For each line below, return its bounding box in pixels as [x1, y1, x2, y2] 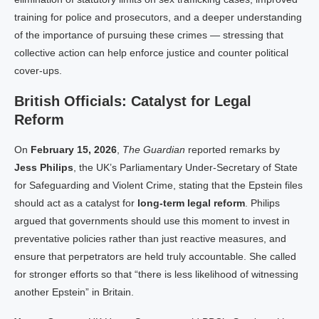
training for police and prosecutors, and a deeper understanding [14, 11, 302, 23]
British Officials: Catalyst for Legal [14, 93, 251, 109]
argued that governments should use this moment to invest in [14, 215, 290, 226]
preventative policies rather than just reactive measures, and [14, 233, 286, 244]
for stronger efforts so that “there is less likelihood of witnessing [14, 268, 298, 280]
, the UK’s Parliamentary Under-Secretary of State [73, 162, 298, 173]
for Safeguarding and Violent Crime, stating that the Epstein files [14, 179, 303, 191]
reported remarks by [185, 144, 280, 155]
